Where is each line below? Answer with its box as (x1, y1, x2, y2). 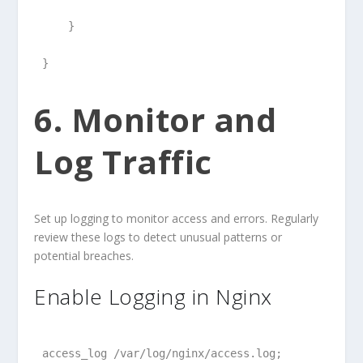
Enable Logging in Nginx (34, 281, 272, 311)
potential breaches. (34, 248, 135, 264)
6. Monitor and (34, 97, 277, 143)
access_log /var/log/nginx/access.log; (42, 347, 283, 361)
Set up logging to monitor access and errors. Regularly (34, 211, 319, 227)
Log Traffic (34, 139, 212, 185)
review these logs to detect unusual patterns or (34, 229, 283, 246)
